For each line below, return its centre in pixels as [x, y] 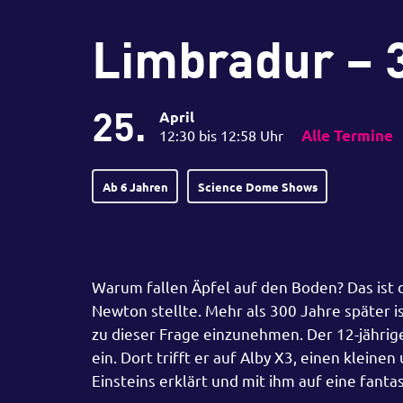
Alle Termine [347, 135]
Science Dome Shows [257, 186]
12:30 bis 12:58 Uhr [221, 135]
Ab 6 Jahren [135, 186]
